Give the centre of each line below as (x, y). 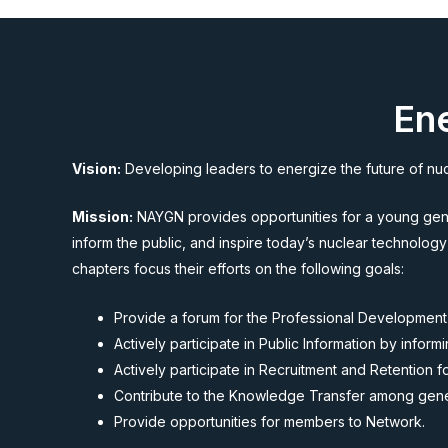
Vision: (96, 168)
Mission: (102, 217)
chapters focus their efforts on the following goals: (238, 269)
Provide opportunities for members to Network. (269, 421)
